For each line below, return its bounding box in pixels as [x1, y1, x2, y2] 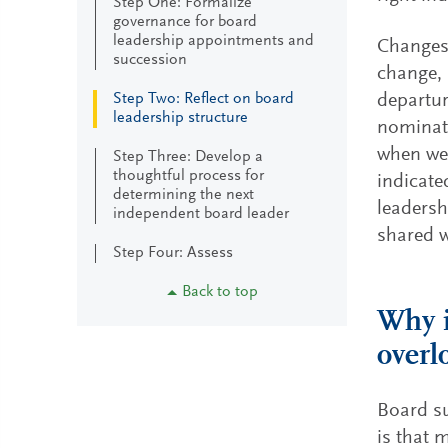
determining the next [113, 187, 254, 203]
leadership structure [113, 110, 248, 126]
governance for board [113, 14, 257, 30]
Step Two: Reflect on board [113, 91, 294, 107]
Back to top [181, 284, 258, 300]
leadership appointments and [113, 33, 314, 49]
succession [113, 52, 187, 68]
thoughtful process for [113, 168, 264, 184]
